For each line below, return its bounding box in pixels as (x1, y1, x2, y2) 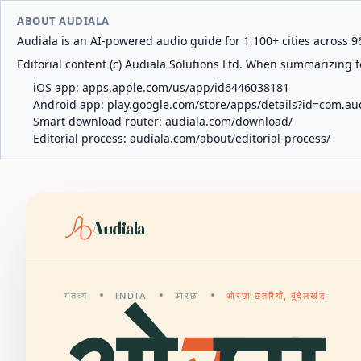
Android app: (33, 97, 107, 112)
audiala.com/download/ (165, 114, 293, 129)
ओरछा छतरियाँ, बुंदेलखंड (226, 290, 327, 301)
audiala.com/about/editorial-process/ (130, 131, 330, 146)
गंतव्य (64, 290, 88, 301)
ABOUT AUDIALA (17, 14, 110, 28)
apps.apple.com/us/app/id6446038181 (82, 80, 289, 95)
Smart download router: (33, 114, 165, 129)
